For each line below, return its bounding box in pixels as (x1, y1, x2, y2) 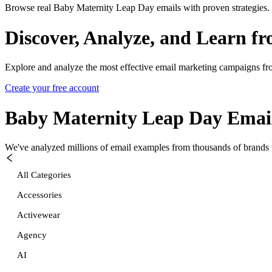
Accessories (17, 189, 62, 200)
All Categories (17, 169, 71, 180)
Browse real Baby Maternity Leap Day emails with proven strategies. (5, 2, 270, 13)
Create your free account (5, 83, 99, 93)
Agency (17, 229, 47, 240)
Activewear (17, 209, 60, 220)
